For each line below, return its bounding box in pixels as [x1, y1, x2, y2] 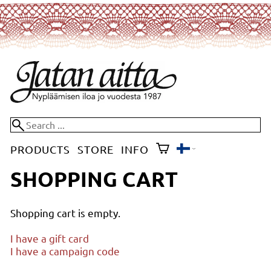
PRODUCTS [10, 142, 71, 155]
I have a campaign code [10, 244, 120, 257]
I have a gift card [10, 232, 89, 244]
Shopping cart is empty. [10, 206, 120, 219]
